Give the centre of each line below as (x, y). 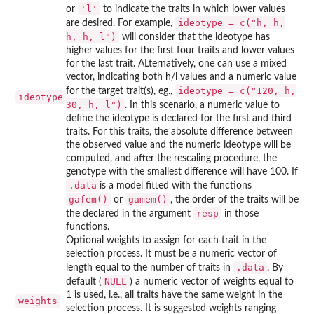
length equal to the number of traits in (150, 267)
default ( (84, 281)
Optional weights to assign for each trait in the (166, 240)
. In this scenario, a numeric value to (202, 105)
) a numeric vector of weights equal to (212, 281)
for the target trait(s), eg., (121, 91)
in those (240, 213)
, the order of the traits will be (234, 199)
